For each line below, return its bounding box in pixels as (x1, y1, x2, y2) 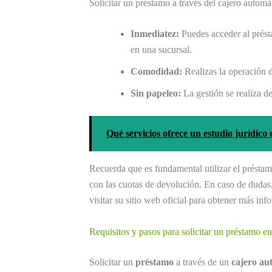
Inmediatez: (131, 29, 179, 39)
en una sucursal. (131, 44, 192, 55)
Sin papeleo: (131, 88, 181, 99)
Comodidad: (131, 66, 182, 77)
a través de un (174, 257, 231, 268)
